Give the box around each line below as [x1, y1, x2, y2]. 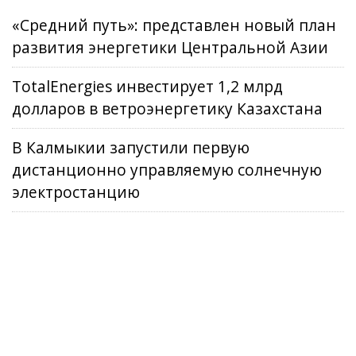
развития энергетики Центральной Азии [12, 37, 328, 58]
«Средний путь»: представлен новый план [12, 15, 336, 36]
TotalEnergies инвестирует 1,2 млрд [12, 76, 283, 97]
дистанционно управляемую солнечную [12, 160, 322, 180]
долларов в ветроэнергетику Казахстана [12, 99, 323, 119]
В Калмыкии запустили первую [12, 137, 250, 158]
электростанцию [12, 182, 140, 203]
